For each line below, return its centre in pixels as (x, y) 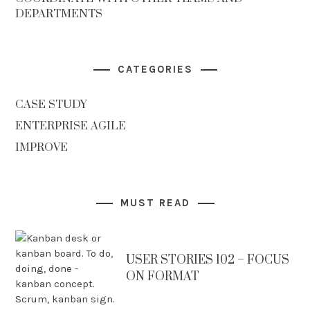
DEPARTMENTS (59, 14)
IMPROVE (42, 147)
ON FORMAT (163, 277)
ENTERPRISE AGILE (71, 126)
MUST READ (155, 203)
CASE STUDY (52, 104)
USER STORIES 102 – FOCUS (208, 260)
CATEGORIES (155, 69)
